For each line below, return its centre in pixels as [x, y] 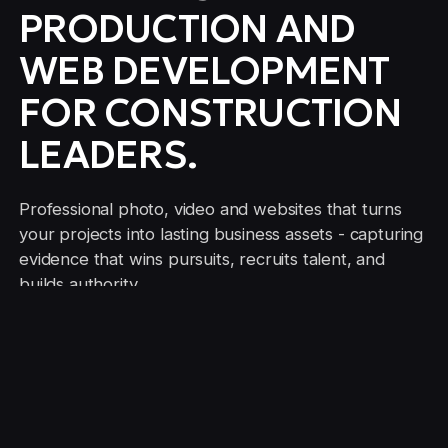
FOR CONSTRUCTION [210, 112]
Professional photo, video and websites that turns [210, 209]
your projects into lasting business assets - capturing [221, 234]
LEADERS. [108, 154]
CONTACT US [118, 354]
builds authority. [80, 284]
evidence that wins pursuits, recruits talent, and [202, 259]
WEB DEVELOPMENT [204, 70]
